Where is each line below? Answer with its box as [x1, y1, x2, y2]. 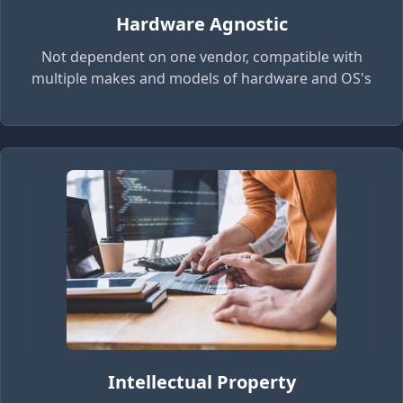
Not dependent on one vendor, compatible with [40, 46, 363, 67]
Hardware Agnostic [115, 11, 288, 36]
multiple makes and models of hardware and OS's [31, 67, 372, 88]
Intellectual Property [107, 369, 296, 394]
